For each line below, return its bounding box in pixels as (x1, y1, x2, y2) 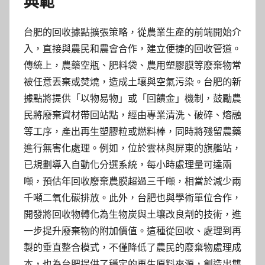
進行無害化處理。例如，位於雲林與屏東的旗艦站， (24, 142, 241, 154)
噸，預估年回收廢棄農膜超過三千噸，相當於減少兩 (24, 175, 241, 187)
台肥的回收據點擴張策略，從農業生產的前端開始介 (24, 26, 241, 38)
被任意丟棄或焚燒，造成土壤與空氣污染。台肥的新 (24, 76, 241, 88)
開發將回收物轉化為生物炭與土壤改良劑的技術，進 (24, 208, 241, 220)
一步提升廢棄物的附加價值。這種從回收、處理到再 (24, 225, 241, 237)
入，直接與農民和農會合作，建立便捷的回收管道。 (24, 43, 241, 54)
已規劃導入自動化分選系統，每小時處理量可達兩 (24, 159, 232, 170)
